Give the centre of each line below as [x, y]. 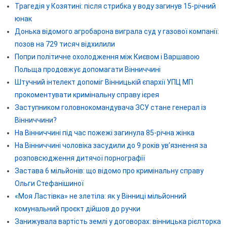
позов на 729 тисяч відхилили [65, 44]
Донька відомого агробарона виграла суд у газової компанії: [117, 31]
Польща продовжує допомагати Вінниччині [87, 69]
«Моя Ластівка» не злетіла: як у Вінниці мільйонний [100, 196]
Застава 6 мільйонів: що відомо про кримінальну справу [109, 171]
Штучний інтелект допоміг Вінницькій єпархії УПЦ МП [104, 82]
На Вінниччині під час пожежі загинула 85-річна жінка [104, 133]
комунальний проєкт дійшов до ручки [77, 209]
